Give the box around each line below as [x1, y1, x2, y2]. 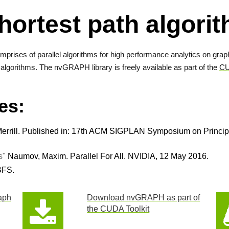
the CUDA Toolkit [87, 204, 150, 213]
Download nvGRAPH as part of [87, 193, 200, 202]
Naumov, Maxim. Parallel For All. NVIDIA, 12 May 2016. [6, 152, 209, 161]
